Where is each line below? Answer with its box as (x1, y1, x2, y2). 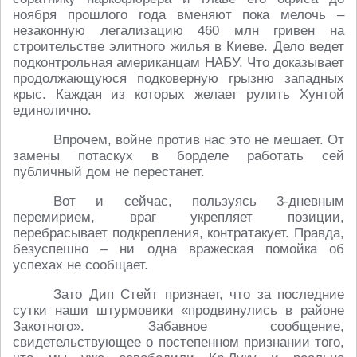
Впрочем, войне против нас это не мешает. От (53, 132, 344, 148)
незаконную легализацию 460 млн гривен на (13, 23, 344, 39)
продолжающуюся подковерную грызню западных (13, 71, 344, 87)
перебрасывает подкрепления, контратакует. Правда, (13, 226, 344, 241)
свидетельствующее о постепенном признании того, (13, 335, 344, 351)
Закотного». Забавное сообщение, (13, 319, 344, 335)
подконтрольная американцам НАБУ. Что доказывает (13, 55, 344, 71)
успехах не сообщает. (13, 257, 148, 273)
